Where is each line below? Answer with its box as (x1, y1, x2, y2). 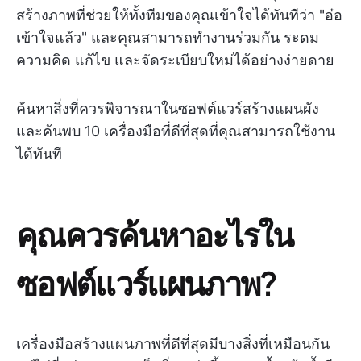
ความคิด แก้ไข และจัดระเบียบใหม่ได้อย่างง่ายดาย (16, 52, 334, 68)
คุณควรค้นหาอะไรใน (16, 214, 293, 255)
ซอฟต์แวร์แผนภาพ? (16, 262, 277, 303)
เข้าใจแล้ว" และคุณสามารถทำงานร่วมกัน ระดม (16, 29, 319, 46)
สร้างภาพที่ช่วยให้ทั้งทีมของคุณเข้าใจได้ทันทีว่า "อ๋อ (16, 6, 342, 23)
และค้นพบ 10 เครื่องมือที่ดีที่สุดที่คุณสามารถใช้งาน (16, 122, 335, 139)
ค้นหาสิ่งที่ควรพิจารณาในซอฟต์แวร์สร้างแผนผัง (16, 100, 319, 117)
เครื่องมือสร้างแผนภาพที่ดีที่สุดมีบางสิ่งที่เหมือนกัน (16, 335, 330, 352)
